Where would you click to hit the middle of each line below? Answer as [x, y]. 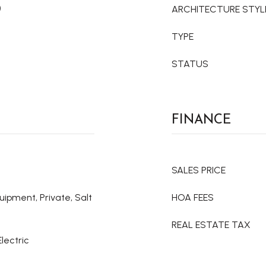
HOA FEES [193, 197]
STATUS [190, 64]
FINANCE [201, 119]
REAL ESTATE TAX [211, 225]
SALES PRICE [199, 170]
